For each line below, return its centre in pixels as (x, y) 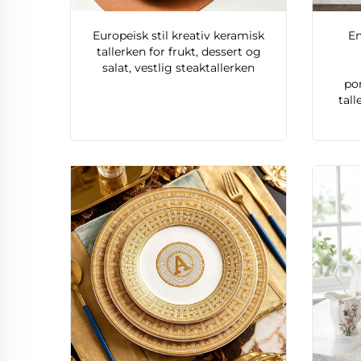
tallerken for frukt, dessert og (178, 52)
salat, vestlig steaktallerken (179, 68)
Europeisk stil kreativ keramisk (179, 36)
